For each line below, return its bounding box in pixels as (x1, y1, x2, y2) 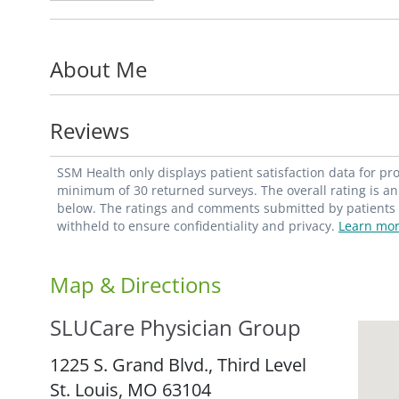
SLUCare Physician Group (50, 312, 301, 342)
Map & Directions (50, 269, 221, 299)
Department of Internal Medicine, (50, 5, 329, 30)
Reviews (50, 115, 129, 145)
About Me (50, 53, 147, 84)
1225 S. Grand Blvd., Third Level (50, 352, 306, 377)
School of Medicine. (50, 30, 215, 55)
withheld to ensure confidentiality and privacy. (57, 216, 338, 234)
